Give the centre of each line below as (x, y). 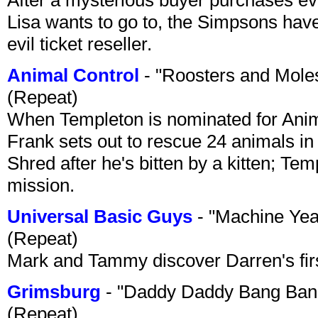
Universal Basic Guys (100, 216)
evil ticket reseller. (79, 44)
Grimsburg (54, 291)
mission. (41, 185)
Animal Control (73, 75)
